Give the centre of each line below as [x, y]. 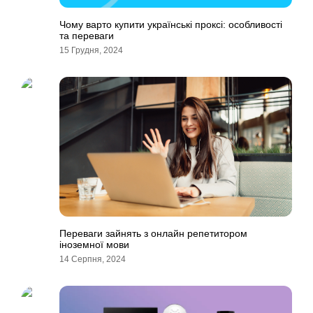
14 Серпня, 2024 [93, 259]
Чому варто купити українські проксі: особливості [171, 24]
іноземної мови [94, 245]
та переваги [87, 36]
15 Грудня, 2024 [91, 50]
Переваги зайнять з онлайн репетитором [153, 233]
